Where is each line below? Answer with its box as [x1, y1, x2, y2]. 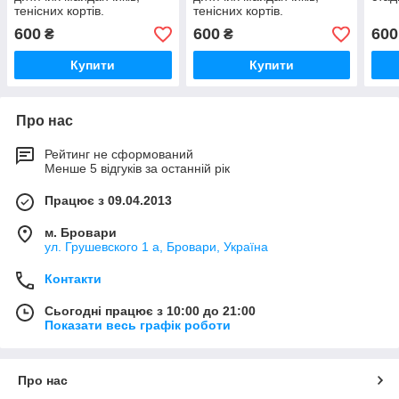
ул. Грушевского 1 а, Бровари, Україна [45, 240, 268, 255]
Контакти [45, 272, 102, 287]
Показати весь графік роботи [45, 318, 231, 333]
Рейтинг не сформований [45, 147, 193, 162]
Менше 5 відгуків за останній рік [45, 161, 230, 176]
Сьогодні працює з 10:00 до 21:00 [45, 304, 256, 319]
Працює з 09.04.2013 [45, 193, 172, 208]
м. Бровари [45, 225, 117, 240]
